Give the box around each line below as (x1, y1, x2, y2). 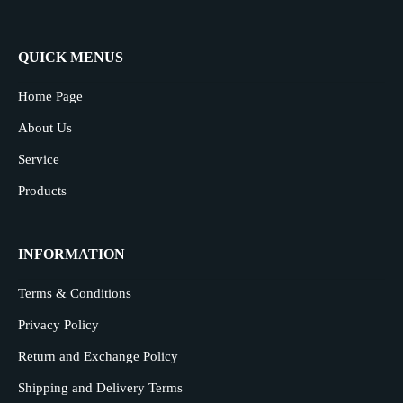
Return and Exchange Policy (18, 349, 178, 363)
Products (18, 184, 67, 198)
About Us (18, 121, 72, 135)
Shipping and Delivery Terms (18, 381, 183, 395)
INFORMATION (18, 246, 125, 262)
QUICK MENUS (18, 49, 123, 65)
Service (18, 152, 59, 166)
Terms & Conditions (18, 286, 131, 300)
